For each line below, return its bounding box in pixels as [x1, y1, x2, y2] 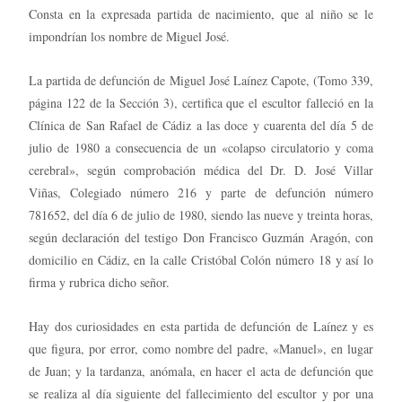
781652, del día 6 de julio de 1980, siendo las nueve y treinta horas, [29, 205, 373, 223]
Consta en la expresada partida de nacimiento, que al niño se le [29, 4, 373, 22]
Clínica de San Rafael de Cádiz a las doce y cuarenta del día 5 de [29, 116, 373, 134]
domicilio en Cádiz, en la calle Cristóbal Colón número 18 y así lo [29, 250, 373, 268]
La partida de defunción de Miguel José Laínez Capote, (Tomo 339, [29, 71, 373, 89]
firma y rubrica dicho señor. [29, 273, 170, 291]
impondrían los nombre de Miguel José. [29, 27, 230, 45]
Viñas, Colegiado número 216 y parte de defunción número [29, 183, 373, 201]
